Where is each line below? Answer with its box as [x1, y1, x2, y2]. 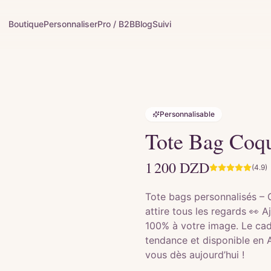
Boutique [8, 19, 44, 29]
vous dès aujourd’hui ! [145, 249, 244, 261]
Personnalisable [160, 109, 215, 119]
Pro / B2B [97, 19, 135, 29]
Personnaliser [44, 19, 98, 29]
